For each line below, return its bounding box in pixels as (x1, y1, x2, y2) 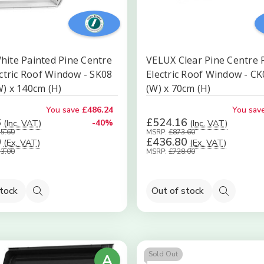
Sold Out (148, 249, 178, 259)
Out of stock (151, 184, 204, 197)
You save (46, 104, 80, 115)
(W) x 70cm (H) (146, 82, 211, 95)
